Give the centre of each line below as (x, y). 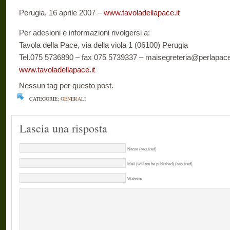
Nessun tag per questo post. (66, 85)
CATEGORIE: (45, 99)
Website (135, 179)
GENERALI (73, 99)
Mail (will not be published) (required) (160, 164)
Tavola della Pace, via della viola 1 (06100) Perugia (103, 45)
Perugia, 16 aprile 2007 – (61, 13)
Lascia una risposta (63, 128)
